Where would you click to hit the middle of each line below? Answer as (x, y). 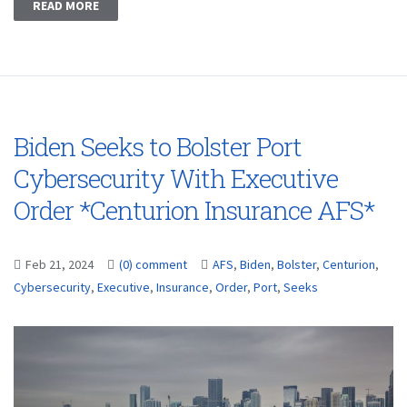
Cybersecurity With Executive (176, 179)
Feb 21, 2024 (61, 265)
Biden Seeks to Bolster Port (158, 147)
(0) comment (153, 265)
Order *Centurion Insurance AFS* (194, 211)
